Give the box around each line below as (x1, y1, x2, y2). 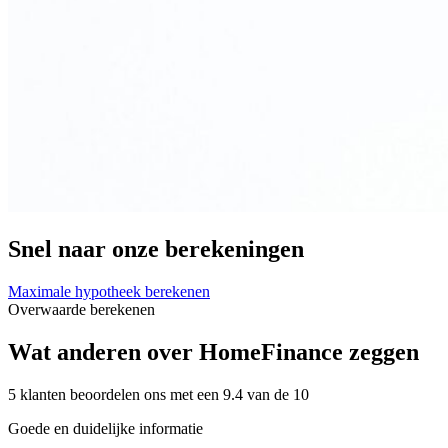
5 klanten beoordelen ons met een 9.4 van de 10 (8, 385, 309, 403)
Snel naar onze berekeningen (8, 236, 304, 263)
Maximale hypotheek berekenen (8, 283, 210, 300)
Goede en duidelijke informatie (8, 419, 203, 437)
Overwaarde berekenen (8, 301, 155, 318)
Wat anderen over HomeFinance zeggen (8, 338, 419, 365)
